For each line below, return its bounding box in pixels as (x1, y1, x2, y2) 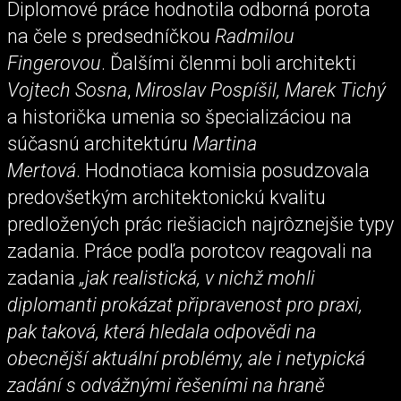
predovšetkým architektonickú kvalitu (7, 185, 326, 209)
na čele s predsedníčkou (7, 24, 215, 47)
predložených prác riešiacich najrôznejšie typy (7, 212, 394, 235)
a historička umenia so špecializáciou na (7, 105, 352, 128)
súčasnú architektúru (7, 132, 192, 155)
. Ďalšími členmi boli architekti (101, 51, 356, 74)
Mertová (7, 158, 76, 182)
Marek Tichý (285, 78, 386, 101)
